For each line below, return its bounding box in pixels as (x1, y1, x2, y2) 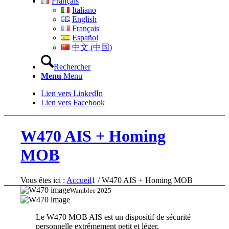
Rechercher (54, 62, 91, 71)
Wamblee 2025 (70, 186, 112, 194)
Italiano (72, 6, 97, 14)
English (72, 15, 97, 24)
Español (72, 33, 99, 42)
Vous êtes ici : (20, 175, 65, 185)
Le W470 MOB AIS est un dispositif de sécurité (35, 213, 191, 222)
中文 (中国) (72, 43, 112, 52)
